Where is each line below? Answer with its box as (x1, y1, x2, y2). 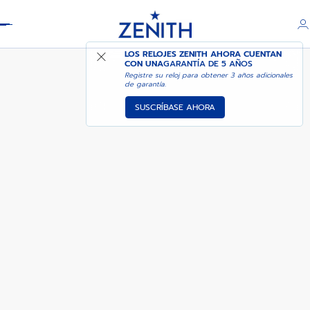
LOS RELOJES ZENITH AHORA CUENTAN (125, 48, 282, 60)
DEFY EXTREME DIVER (10, 46, 98, 58)
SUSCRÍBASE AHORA (135, 100, 216, 113)
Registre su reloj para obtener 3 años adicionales (125, 69, 293, 80)
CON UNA (125, 57, 164, 70)
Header (10, 8, 50, 25)
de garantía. (125, 78, 167, 89)
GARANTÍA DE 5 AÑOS (163, 57, 253, 70)
